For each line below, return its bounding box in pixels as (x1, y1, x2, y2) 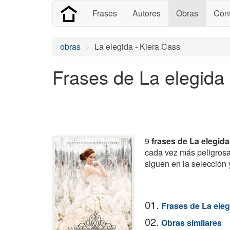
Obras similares (161, 217, 222, 228)
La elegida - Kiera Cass (94, 41, 180, 52)
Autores (132, 7, 161, 19)
